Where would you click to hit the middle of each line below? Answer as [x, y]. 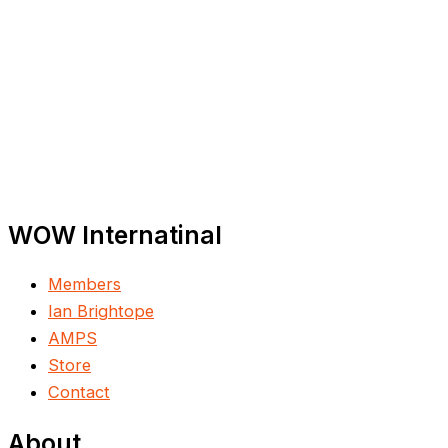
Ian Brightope [101, 311]
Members [84, 284]
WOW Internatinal [115, 235]
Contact [79, 392]
